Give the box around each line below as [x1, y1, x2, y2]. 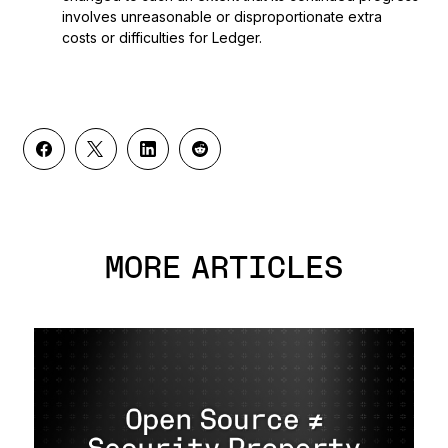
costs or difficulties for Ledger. [61, 28, 266, 46]
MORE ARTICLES [105, 252, 343, 285]
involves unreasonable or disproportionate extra [61, 7, 382, 25]
